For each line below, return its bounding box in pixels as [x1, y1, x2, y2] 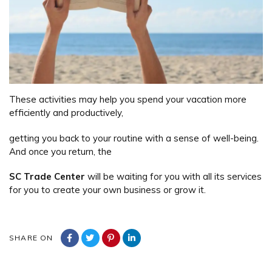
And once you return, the [9, 145, 112, 157]
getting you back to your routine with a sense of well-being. [9, 132, 259, 144]
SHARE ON [9, 233, 53, 242]
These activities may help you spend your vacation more [9, 93, 246, 106]
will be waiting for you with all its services [87, 171, 262, 183]
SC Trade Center [9, 171, 87, 183]
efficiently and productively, [9, 107, 123, 119]
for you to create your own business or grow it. [9, 184, 206, 196]
